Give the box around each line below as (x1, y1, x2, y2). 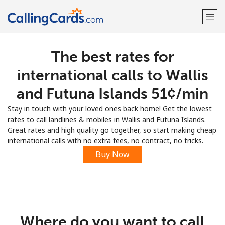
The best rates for (51, 48, 174, 66)
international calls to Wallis (17, 66, 208, 84)
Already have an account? (52, 79, 138, 89)
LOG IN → (138, 79, 173, 89)
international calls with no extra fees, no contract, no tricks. (8, 136, 203, 145)
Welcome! (84, 48, 141, 63)
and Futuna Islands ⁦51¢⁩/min (17, 85, 208, 103)
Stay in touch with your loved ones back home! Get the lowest (8, 104, 212, 114)
